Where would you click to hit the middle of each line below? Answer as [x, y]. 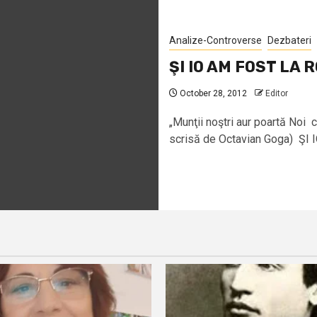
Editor [277, 93]
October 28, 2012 [212, 93]
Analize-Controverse [215, 40]
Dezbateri [289, 40]
